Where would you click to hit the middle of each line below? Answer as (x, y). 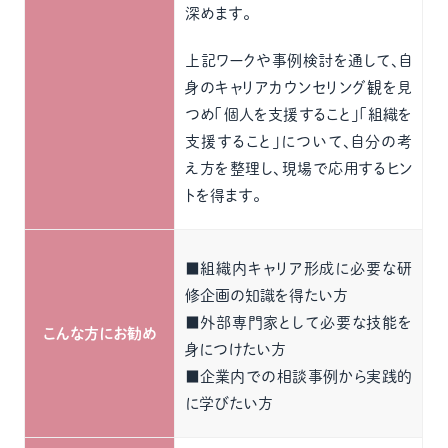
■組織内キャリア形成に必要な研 (299, 268)
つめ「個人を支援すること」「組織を (299, 114)
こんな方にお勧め (99, 333)
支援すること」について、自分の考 (299, 141)
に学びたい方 (229, 403)
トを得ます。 (223, 195)
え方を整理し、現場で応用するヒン (299, 168)
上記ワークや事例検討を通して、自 (299, 60)
